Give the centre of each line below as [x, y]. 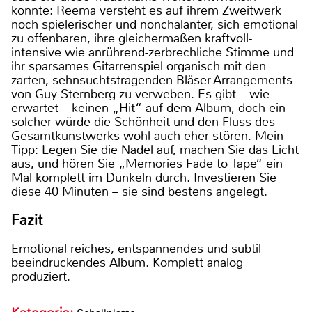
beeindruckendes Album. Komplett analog [127, 263]
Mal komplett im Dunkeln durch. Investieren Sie [144, 178]
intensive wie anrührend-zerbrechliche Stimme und [153, 53]
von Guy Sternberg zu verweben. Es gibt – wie [140, 94]
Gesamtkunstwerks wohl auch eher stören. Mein [147, 136]
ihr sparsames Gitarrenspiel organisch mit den [139, 67]
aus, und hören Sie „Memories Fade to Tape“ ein [147, 164]
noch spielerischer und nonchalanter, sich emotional [155, 25]
